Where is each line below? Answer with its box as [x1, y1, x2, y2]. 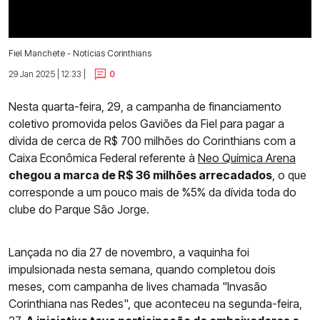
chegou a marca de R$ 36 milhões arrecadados [9, 168, 272, 183]
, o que [272, 168, 306, 183]
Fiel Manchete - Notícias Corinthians [9, 47, 151, 59]
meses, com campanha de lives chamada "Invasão [9, 279, 267, 294]
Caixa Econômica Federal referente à [9, 151, 198, 166]
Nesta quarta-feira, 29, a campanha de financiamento [9, 99, 281, 114]
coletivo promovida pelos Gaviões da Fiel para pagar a [9, 116, 284, 131]
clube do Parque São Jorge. [9, 202, 149, 217]
